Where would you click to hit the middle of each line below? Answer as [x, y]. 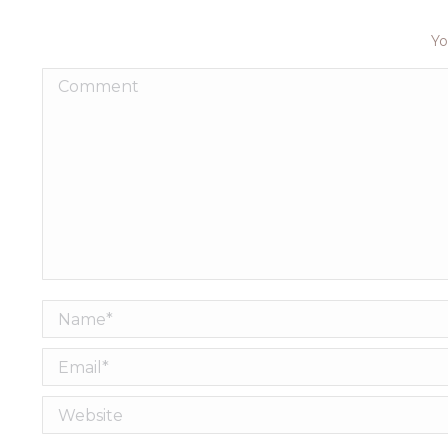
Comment [88, 81]
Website [79, 409]
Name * [75, 313]
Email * [74, 361]
